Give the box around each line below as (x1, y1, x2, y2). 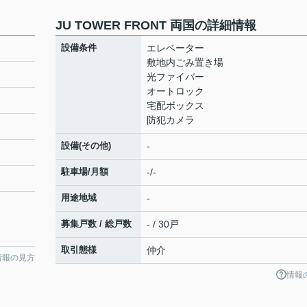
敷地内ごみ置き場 (147, 57, 223, 68)
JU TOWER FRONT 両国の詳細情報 (56, 19, 256, 32)
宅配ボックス (147, 100, 204, 111)
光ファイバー (147, 71, 204, 82)
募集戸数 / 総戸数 (61, 219, 132, 229)
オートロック (147, 86, 204, 97)
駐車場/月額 (61, 167, 108, 177)
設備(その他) (61, 140, 111, 151)
